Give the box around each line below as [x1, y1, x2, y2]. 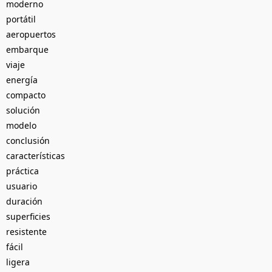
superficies [6, 210, 50, 222]
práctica [6, 165, 39, 177]
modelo [6, 119, 36, 131]
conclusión [6, 134, 50, 146]
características [6, 149, 65, 161]
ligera [6, 256, 30, 268]
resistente [6, 225, 47, 237]
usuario [6, 180, 37, 192]
